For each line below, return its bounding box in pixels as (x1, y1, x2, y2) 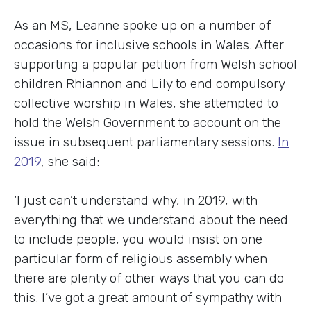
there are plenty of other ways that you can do (14, 269, 284, 286)
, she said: (41, 153, 99, 169)
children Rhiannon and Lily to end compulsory (14, 75, 285, 92)
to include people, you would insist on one (14, 230, 262, 247)
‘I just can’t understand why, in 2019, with (14, 192, 258, 208)
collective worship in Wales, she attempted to (14, 94, 278, 111)
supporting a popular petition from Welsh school (14, 56, 297, 72)
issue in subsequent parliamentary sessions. (14, 133, 278, 150)
